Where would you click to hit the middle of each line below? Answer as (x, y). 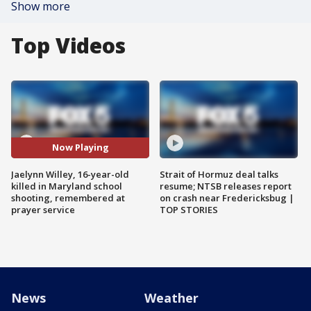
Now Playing (80, 148)
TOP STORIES (189, 209)
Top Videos (68, 45)
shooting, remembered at (68, 197)
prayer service (43, 209)
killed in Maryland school (67, 186)
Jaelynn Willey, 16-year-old (70, 174)
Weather (171, 297)
